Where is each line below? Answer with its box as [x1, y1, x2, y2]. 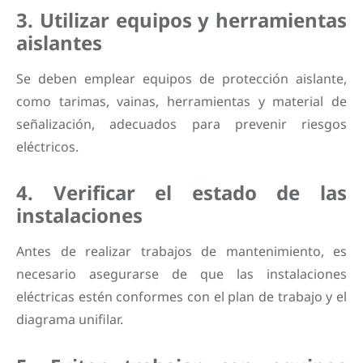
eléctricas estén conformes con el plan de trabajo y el [16, 288, 347, 306]
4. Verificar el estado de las [16, 179, 347, 207]
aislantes [16, 29, 102, 57]
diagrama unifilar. [16, 310, 123, 329]
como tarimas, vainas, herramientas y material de [16, 92, 347, 111]
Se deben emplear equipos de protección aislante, [16, 70, 347, 88]
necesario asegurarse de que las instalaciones [16, 265, 347, 284]
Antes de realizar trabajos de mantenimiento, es [16, 242, 347, 261]
